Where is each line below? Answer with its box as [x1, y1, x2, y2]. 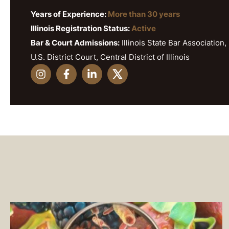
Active [131, 24, 156, 34]
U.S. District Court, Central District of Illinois [31, 52, 190, 62]
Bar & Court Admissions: [31, 38, 120, 48]
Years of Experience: [31, 9, 108, 19]
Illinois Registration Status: [31, 24, 131, 34]
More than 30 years [108, 9, 180, 19]
